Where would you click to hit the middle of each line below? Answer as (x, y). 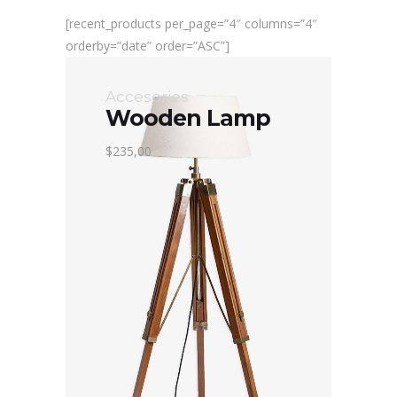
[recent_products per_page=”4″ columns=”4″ (191, 24)
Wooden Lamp (188, 118)
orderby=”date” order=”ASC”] (148, 46)
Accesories (147, 97)
